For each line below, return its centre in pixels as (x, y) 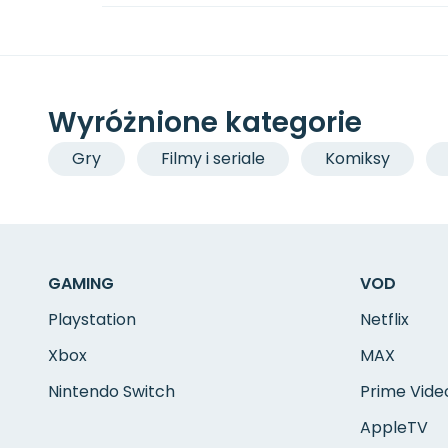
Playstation (92, 319)
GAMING (81, 283)
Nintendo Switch (111, 391)
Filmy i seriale (213, 158)
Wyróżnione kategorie (205, 122)
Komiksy (357, 158)
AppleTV (394, 427)
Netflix (384, 319)
